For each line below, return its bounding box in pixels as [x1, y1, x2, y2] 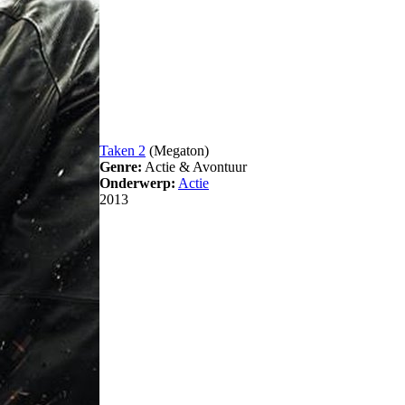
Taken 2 [99, 143, 146, 159]
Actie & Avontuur [142, 159, 247, 175]
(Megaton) [146, 143, 209, 159]
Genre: [99, 159, 142, 175]
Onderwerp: [99, 175, 175, 192]
